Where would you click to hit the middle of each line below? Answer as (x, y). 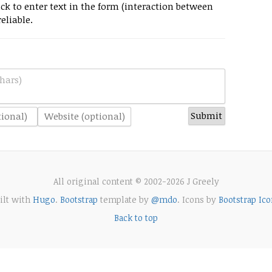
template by (124, 199)
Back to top (136, 217)
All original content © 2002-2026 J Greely (136, 181)
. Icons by (198, 199)
